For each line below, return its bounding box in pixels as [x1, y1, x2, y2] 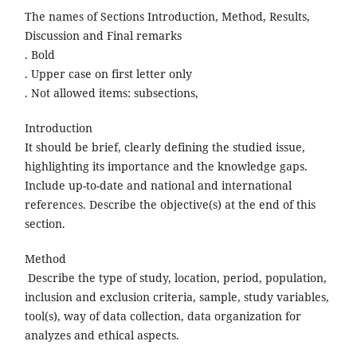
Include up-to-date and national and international [24, 178, 292, 193]
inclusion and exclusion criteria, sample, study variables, [24, 289, 329, 305]
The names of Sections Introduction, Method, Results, [24, 8, 310, 24]
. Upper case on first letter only [24, 65, 195, 81]
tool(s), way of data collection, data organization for [24, 308, 301, 324]
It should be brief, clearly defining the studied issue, [24, 139, 305, 155]
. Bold [24, 46, 58, 62]
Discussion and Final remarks [24, 27, 185, 43]
